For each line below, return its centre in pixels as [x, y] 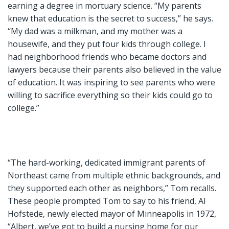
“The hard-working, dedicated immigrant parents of [107, 163]
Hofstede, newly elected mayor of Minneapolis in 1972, [112, 214]
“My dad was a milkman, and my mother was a [95, 31]
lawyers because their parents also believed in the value [114, 69]
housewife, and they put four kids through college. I [107, 44]
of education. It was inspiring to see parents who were [111, 82]
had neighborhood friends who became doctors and [107, 56]
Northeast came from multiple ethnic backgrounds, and [114, 176]
